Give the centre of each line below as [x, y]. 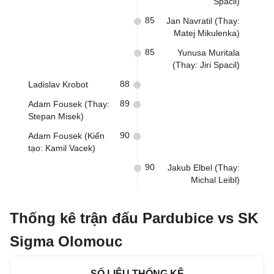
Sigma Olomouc [66, 241]
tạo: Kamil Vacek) [62, 148]
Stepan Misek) [56, 116]
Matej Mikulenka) [207, 33]
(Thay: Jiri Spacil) [206, 65]
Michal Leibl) [215, 180]
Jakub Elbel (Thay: [204, 168]
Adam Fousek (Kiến [66, 136]
